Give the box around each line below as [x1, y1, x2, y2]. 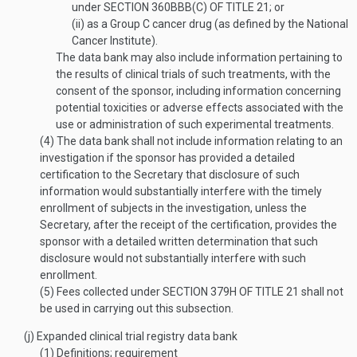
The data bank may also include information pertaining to [56, 51, 343, 64]
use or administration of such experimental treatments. [56, 118, 334, 131]
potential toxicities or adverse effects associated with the [56, 101, 343, 114]
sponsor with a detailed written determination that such [40, 235, 318, 248]
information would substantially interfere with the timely [40, 185, 322, 198]
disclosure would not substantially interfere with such [40, 252, 306, 265]
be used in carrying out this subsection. [40, 302, 233, 315]
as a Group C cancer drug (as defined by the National [84, 18, 348, 30]
